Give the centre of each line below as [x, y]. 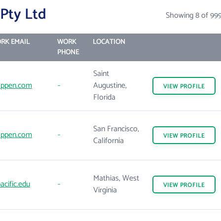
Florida [104, 97]
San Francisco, [116, 129]
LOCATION [109, 42]
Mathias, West [116, 178]
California [109, 141]
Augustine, [110, 86]
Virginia [105, 190]
